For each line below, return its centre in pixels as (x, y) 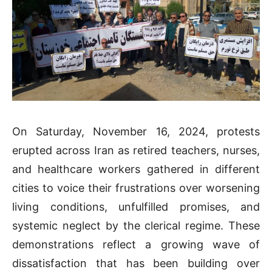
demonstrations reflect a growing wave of (136, 245)
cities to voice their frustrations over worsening (136, 188)
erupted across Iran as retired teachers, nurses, (136, 151)
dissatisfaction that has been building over (136, 263)
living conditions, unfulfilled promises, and (136, 207)
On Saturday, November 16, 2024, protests (136, 132)
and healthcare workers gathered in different (136, 169)
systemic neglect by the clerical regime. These (136, 226)
